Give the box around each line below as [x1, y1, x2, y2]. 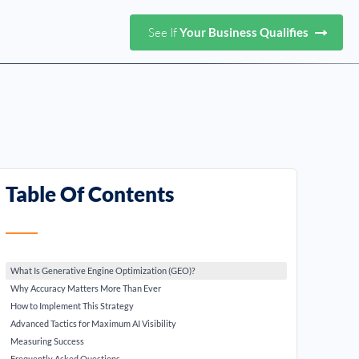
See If [148, 24, 179, 40]
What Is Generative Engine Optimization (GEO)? [10, 265, 196, 276]
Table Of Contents [6, 181, 175, 207]
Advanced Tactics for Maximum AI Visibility [10, 318, 177, 329]
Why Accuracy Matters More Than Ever [10, 283, 162, 293]
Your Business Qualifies [179, 24, 311, 39]
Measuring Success [10, 336, 85, 346]
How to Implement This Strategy [10, 301, 135, 311]
